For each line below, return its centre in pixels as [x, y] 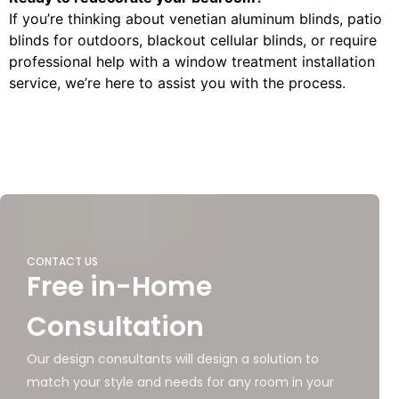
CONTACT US [62, 261]
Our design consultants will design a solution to [173, 358]
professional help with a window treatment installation [192, 61]
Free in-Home [119, 286]
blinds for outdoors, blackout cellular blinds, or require [193, 40]
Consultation [115, 326]
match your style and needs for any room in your [180, 382]
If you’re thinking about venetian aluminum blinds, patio [195, 18]
